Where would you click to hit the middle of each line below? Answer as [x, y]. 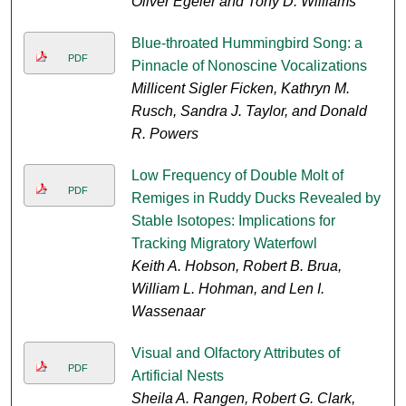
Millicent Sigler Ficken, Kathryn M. [240, 89]
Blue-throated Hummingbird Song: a [246, 43]
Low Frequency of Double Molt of [237, 176]
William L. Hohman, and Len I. [227, 289]
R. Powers [164, 134]
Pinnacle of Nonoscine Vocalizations [249, 66]
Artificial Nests [177, 376]
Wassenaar [168, 312]
